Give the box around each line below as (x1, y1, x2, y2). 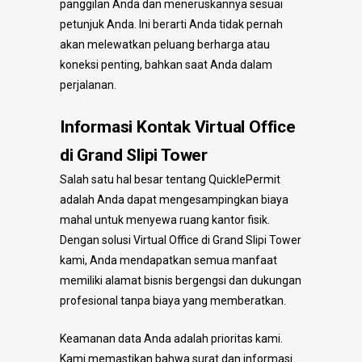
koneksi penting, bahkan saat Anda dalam (60, 57, 272, 71)
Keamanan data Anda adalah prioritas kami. (60, 331, 283, 345)
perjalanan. (60, 78, 116, 91)
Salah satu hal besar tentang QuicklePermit (60, 172, 280, 186)
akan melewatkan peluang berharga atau (60, 37, 270, 51)
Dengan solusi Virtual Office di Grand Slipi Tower (60, 233, 301, 246)
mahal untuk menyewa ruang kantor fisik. (60, 213, 270, 226)
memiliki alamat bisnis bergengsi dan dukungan (60, 273, 301, 287)
